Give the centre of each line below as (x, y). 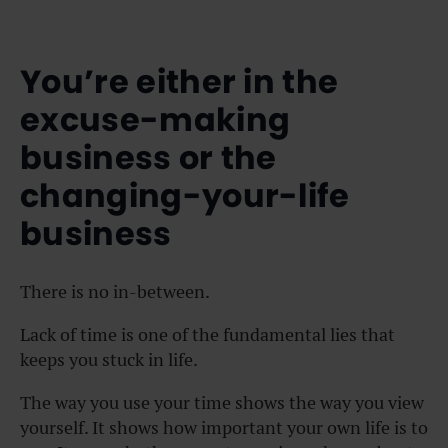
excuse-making (155, 119)
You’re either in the (179, 81)
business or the (148, 157)
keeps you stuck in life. (109, 360)
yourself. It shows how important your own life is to (224, 428)
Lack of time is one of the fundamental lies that (207, 335)
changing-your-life (185, 195)
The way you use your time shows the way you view (222, 403)
